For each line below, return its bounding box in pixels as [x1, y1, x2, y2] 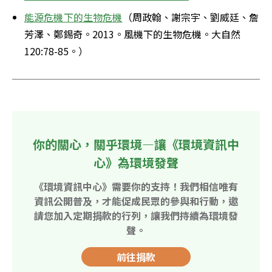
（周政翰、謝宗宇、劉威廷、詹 [122, 9, 259, 24]
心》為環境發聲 [93, 153, 178, 171]
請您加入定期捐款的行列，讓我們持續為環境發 [34, 208, 238, 223]
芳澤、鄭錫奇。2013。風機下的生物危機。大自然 [24, 26, 240, 41]
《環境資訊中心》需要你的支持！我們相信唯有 [34, 178, 238, 194]
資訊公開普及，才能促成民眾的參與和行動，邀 [34, 193, 238, 208]
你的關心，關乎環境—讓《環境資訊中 [33, 135, 239, 153]
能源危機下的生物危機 [24, 9, 123, 24]
